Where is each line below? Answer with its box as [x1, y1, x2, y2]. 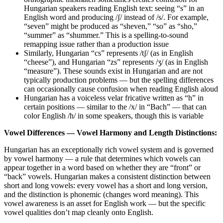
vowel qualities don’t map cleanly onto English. [4, 208, 153, 217]
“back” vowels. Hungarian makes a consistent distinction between [4, 172, 211, 181]
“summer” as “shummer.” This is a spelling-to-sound [24, 30, 188, 39]
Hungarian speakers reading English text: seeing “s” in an [24, 3, 204, 12]
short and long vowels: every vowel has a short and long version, [4, 181, 208, 190]
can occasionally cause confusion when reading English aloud [24, 84, 218, 93]
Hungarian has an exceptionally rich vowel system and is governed [4, 145, 214, 154]
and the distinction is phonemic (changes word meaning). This [4, 190, 199, 199]
